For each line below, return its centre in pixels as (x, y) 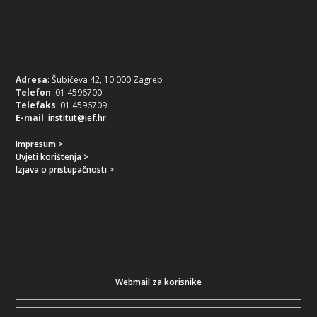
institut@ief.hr (77, 117)
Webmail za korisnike (158, 282)
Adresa (32, 79)
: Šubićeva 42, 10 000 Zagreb (105, 79)
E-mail (30, 117)
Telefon (34, 92)
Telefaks (36, 105)
